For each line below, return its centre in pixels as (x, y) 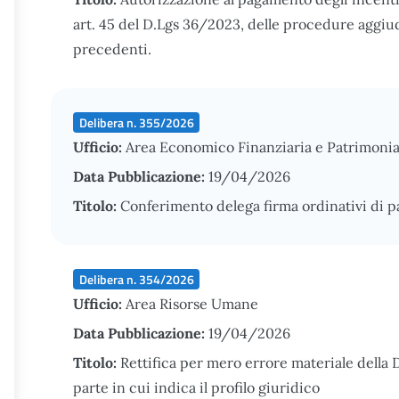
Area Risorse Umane (192, 304)
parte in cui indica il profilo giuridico (196, 387)
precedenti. (112, 49)
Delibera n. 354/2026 (136, 279)
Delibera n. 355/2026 (136, 122)
